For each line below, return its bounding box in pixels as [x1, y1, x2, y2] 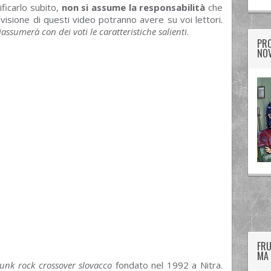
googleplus [150, 193, 197, 205]
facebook [178, 193, 217, 205]
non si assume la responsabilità [61, 1, 206, 13]
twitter [134, 193, 164, 205]
